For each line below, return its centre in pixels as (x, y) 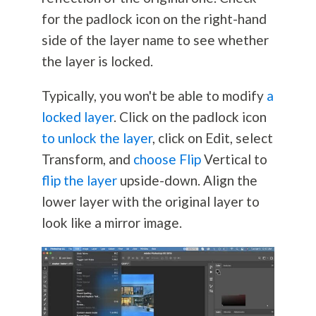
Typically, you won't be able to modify (154, 96)
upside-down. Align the (187, 181)
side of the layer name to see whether (155, 40)
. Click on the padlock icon (190, 117)
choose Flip (167, 159)
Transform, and (87, 159)
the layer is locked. (97, 61)
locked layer (77, 117)
